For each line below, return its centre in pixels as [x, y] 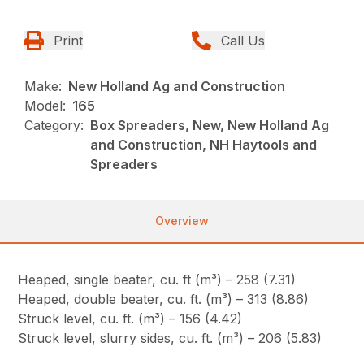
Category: [54, 125]
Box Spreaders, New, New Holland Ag [210, 125]
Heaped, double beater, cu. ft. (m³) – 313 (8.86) [164, 299]
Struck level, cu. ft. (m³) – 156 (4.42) [130, 318]
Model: [45, 105]
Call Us [243, 40]
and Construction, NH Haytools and [204, 144]
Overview [182, 220]
